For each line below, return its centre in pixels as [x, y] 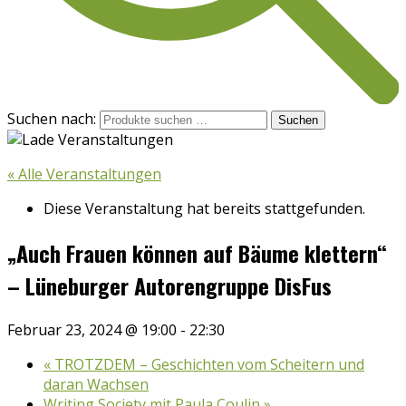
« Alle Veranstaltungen [84, 174]
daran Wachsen [96, 385]
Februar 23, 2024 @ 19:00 [92, 330]
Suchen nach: [52, 119]
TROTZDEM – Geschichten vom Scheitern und [208, 365]
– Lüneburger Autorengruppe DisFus [169, 286]
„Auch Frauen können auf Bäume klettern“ [197, 253]
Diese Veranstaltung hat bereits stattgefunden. [204, 209]
